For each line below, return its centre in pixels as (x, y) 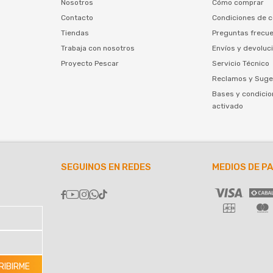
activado (228, 106)
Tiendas (75, 33)
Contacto (77, 17)
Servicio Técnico (241, 63)
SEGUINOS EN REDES (106, 167)
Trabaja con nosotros (97, 48)
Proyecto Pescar (90, 63)
